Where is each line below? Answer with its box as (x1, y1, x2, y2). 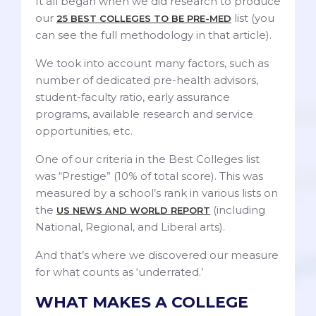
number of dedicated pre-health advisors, (35, 73, 258, 87)
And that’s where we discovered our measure (35, 248, 279, 262)
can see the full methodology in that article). (35, 28, 272, 42)
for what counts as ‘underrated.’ (35, 265, 203, 279)
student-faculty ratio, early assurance (35, 90, 230, 104)
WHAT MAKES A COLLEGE (35, 293, 248, 312)
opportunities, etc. (35, 124, 133, 138)
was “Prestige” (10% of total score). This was (35, 169, 263, 183)
